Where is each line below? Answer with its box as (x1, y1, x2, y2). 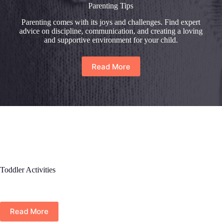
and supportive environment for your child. (44, 36, 178, 45)
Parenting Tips (88, 1, 134, 10)
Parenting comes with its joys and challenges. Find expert (21, 18, 201, 27)
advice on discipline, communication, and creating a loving (19, 27, 203, 36)
